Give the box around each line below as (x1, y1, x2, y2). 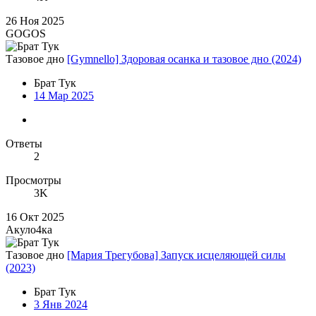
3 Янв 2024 (34, 298, 87, 311)
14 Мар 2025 (34, 90, 94, 102)
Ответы (6, 138, 42, 150)
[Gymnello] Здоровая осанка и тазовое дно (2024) (67, 53, 301, 66)
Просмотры (6, 174, 61, 187)
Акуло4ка (6, 224, 52, 236)
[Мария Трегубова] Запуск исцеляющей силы (67, 249, 286, 262)
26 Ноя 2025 (6, 15, 64, 28)
